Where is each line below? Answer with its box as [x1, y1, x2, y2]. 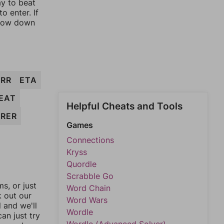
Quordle [66, 159, 96, 169]
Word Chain [66, 183, 110, 193]
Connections [66, 135, 114, 145]
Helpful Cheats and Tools [66, 100, 182, 112]
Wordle [66, 207, 93, 217]
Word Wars [66, 195, 107, 205]
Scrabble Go [66, 171, 113, 181]
